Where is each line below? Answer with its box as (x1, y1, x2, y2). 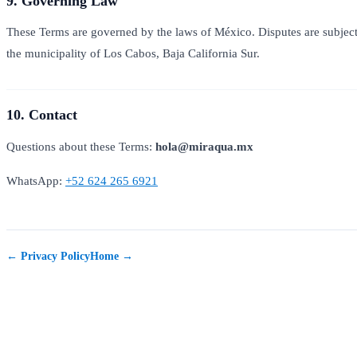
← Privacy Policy (6, 249, 90, 262)
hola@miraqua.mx (155, 139, 253, 153)
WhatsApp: (6, 173, 65, 187)
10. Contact (6, 107, 77, 124)
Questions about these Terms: (6, 139, 155, 153)
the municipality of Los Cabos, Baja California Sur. (6, 46, 260, 61)
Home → (90, 249, 133, 262)
